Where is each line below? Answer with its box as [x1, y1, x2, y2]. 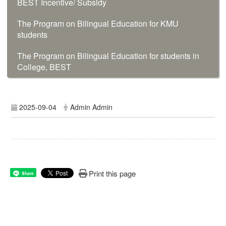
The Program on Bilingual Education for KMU [17, 18, 179, 29]
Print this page [88, 168, 136, 179]
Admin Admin [70, 101, 113, 112]
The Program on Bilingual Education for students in [17, 50, 199, 62]
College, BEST [17, 61, 71, 73]
